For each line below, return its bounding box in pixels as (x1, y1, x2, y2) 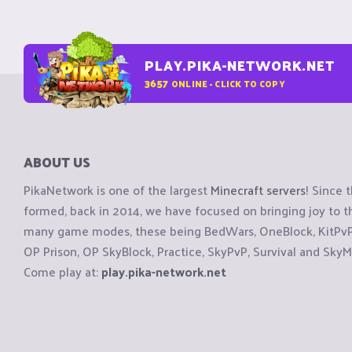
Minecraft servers (211, 178, 306, 202)
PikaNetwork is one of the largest (24, 178, 211, 202)
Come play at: (24, 260, 101, 284)
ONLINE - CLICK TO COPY (170, 75, 285, 91)
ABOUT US (24, 150, 90, 174)
